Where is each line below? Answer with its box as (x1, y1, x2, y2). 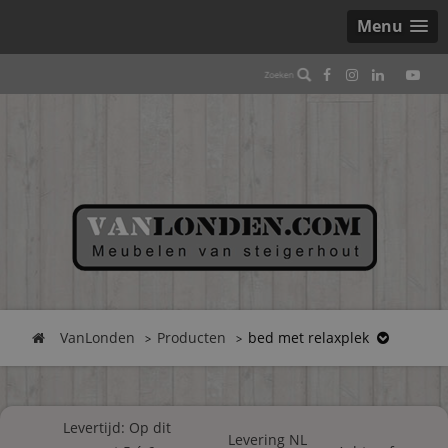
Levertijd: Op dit (63, 418, 172, 437)
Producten (157, 328, 226, 347)
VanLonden (60, 328, 135, 347)
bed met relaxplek (248, 328, 369, 347)
